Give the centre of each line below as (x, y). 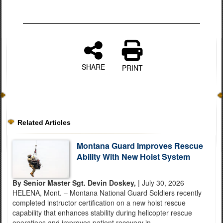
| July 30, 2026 (160, 182)
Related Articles (44, 122)
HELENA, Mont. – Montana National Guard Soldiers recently (107, 192)
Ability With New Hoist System (133, 156)
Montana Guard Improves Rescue (140, 145)
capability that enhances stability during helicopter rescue (102, 212)
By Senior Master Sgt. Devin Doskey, (74, 182)
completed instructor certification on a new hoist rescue (99, 202)
